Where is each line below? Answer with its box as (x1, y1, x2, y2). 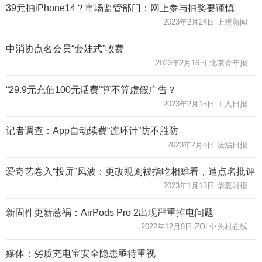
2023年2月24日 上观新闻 (163, 17, 247, 26)
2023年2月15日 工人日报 (163, 99, 247, 108)
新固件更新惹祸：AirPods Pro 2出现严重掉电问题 (6, 207, 213, 218)
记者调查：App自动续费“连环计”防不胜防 (6, 125, 178, 136)
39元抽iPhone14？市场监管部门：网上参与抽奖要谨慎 (6, 2, 235, 13)
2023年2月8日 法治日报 (167, 140, 247, 149)
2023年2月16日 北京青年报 (156, 58, 247, 67)
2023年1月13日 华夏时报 (163, 181, 247, 190)
